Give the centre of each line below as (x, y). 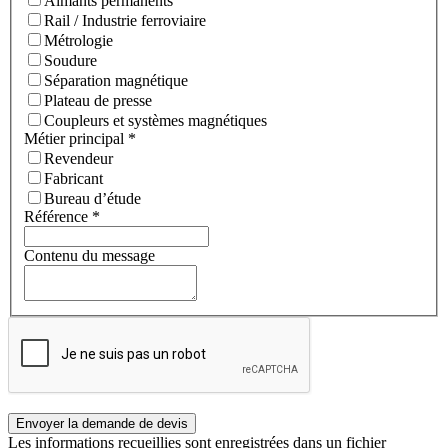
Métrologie (78, 41)
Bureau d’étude (92, 199)
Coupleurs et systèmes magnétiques (155, 121)
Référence (58, 217)
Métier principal (76, 139)
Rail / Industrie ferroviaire (125, 21)
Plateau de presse (98, 101)
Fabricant (73, 179)
